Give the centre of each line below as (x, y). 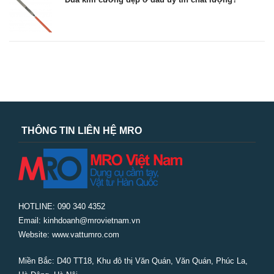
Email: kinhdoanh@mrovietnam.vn (79, 220)
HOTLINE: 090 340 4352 (62, 206)
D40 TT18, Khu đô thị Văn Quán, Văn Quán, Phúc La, (152, 261)
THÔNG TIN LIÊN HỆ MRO (82, 130)
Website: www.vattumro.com (69, 234)
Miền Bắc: (38, 261)
